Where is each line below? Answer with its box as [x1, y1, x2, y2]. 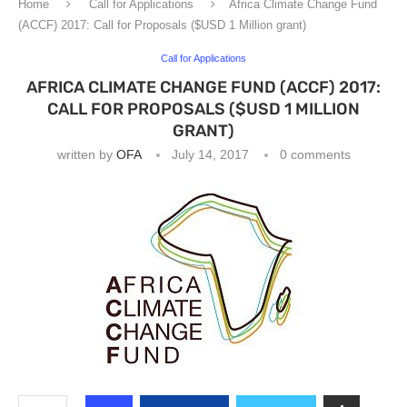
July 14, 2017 [171, 147, 249, 162]
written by [56, 147, 116, 162]
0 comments [279, 147, 351, 162]
